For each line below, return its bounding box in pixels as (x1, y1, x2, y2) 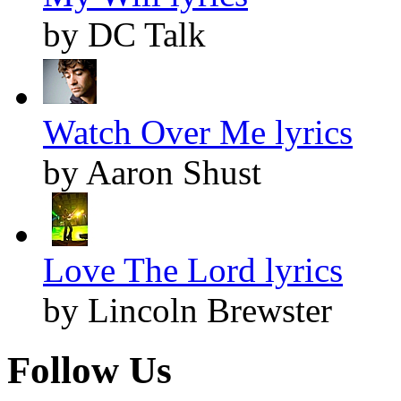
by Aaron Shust (43, 153, 261, 192)
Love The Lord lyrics (43, 251, 343, 290)
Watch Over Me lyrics (43, 113, 353, 152)
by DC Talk (43, 15, 206, 55)
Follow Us (7, 349, 172, 392)
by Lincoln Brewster (43, 291, 332, 330)
